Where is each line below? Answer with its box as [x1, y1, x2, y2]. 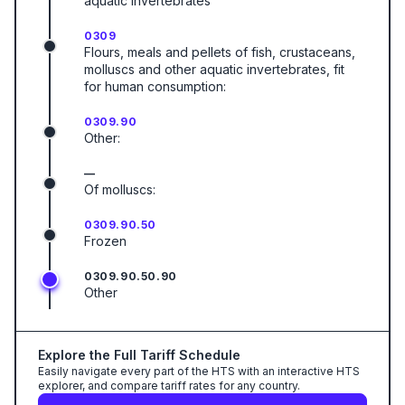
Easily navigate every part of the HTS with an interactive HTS [38, 364, 360, 378]
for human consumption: [84, 79, 226, 94]
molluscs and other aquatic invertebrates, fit [84, 61, 344, 77]
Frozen [84, 233, 127, 249]
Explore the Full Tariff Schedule [38, 347, 240, 363]
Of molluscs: [84, 182, 155, 197]
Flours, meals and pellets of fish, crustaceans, [84, 44, 355, 60]
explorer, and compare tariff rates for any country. [38, 379, 300, 392]
